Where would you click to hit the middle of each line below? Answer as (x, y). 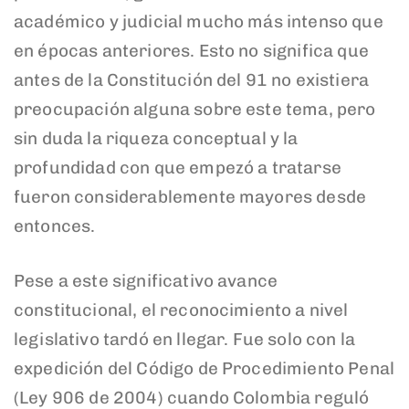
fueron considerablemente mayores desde (190, 196)
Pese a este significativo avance (146, 281)
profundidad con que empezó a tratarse (178, 167)
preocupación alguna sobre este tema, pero (195, 109)
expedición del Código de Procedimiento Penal (204, 369)
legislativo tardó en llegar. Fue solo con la (185, 340)
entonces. (55, 225)
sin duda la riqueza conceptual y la (156, 138)
